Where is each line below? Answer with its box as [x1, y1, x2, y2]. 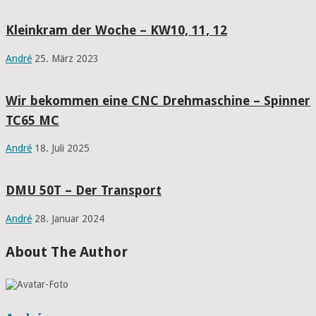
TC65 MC [6, 112, 59, 128]
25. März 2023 [35, 52, 99, 64]
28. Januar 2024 [35, 213, 104, 225]
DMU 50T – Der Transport [6, 183, 162, 198]
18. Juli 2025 [35, 142, 90, 154]
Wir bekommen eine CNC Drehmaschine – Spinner [6, 92, 310, 108]
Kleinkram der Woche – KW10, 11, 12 [6, 22, 227, 37]
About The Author [6, 243, 128, 260]
